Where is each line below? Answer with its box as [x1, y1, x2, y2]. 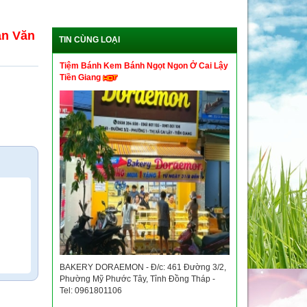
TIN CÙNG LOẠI [59, 35, 120, 45]
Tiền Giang [60, 73, 103, 82]
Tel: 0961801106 [60, 286, 122, 295]
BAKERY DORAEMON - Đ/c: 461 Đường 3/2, [60, 262, 226, 272]
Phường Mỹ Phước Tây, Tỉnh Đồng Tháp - [60, 274, 215, 284]
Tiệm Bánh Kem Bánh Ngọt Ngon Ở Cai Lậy [60, 61, 228, 71]
